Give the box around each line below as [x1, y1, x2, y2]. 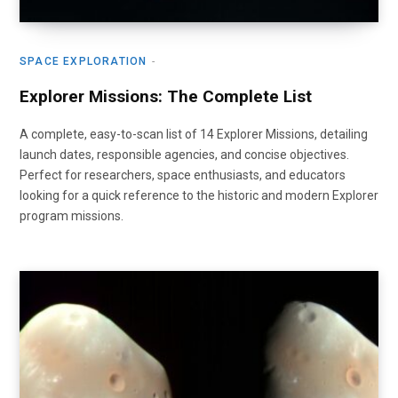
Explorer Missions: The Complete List [20, 85, 312, 107]
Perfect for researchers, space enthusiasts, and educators [20, 167, 346, 182]
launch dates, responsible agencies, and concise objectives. [20, 147, 349, 162]
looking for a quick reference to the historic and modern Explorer [20, 187, 378, 203]
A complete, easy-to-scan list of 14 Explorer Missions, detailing [20, 126, 368, 141]
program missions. [20, 208, 123, 223]
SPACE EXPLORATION [20, 54, 147, 68]
